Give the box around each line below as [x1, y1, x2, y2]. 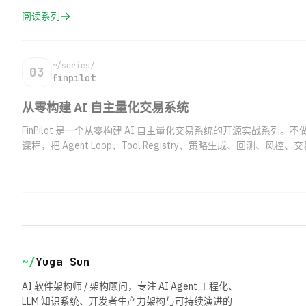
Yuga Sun [36, 255, 90, 269]
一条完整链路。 [22, 154, 89, 167]
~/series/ [52, 60, 95, 71]
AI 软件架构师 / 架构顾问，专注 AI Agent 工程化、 [22, 280, 238, 292]
